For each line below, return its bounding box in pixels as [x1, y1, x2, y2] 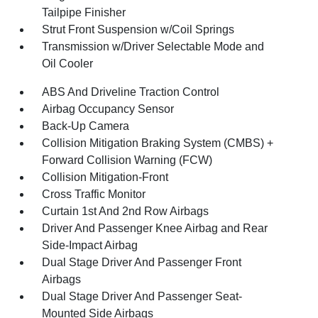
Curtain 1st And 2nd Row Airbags [42, 204, 209, 217]
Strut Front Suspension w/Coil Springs [42, 23, 235, 35]
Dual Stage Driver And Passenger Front [42, 256, 242, 268]
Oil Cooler [42, 57, 94, 70]
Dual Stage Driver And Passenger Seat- [42, 290, 243, 302]
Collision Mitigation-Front [42, 170, 169, 183]
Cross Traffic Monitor [42, 187, 146, 200]
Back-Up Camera [42, 119, 130, 132]
